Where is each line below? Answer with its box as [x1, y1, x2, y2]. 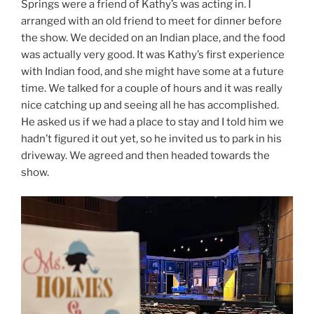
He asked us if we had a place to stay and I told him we [21, 115, 284, 128]
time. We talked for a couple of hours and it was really [21, 81, 282, 95]
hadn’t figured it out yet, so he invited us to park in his [21, 132, 282, 145]
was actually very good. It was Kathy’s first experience [21, 48, 285, 61]
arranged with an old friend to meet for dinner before [21, 14, 282, 27]
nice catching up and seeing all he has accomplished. [21, 98, 279, 111]
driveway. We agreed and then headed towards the [21, 149, 270, 162]
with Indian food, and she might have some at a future [21, 64, 284, 78]
